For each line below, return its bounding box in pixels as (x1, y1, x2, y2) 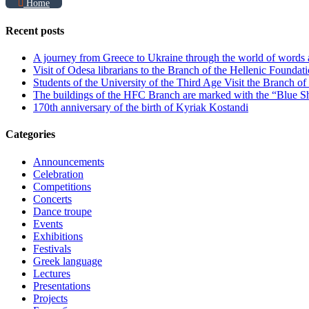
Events (33, 217, 63, 230)
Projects (33, 292, 68, 304)
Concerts (33, 192, 72, 205)
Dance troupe (33, 205, 92, 217)
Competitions (33, 180, 91, 192)
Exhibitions (33, 230, 83, 242)
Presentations (33, 279, 90, 292)
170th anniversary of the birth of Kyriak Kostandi (33, 101, 248, 114)
